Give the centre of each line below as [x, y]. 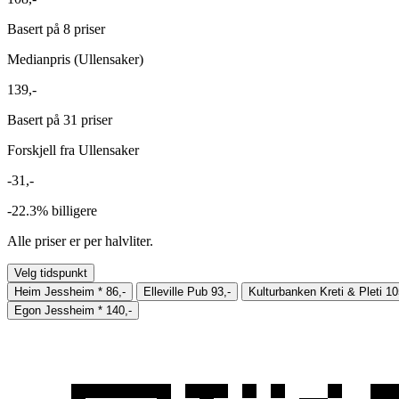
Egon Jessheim [54, 310]
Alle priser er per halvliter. [80, 240]
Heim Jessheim [54, 291]
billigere [74, 210]
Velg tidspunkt [51, 273]
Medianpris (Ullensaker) [75, 59]
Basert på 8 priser [56, 28]
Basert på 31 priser [60, 119]
